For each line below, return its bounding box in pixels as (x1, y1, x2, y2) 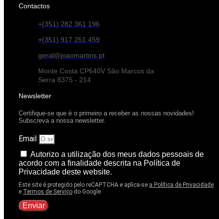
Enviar (22, 201, 45, 210)
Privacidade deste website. (19, 168, 112, 176)
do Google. (72, 188, 102, 196)
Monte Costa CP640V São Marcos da (38, 67, 154, 75)
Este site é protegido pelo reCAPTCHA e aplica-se (19, 181, 149, 189)
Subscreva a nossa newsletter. (19, 117, 106, 125)
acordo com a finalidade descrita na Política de (19, 159, 180, 168)
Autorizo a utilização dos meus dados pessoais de (30, 150, 204, 159)
